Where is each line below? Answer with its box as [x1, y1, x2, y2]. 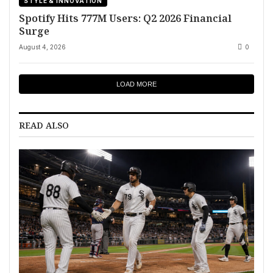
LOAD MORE [116, 80, 157, 88]
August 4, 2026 [19, 43, 66, 51]
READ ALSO [19, 119, 69, 131]
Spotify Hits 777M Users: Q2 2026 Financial [19, 10, 232, 25]
